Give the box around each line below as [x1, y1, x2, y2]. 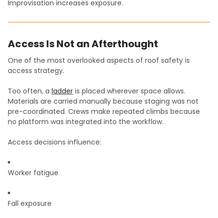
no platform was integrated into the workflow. [8, 117, 163, 127]
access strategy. [8, 66, 64, 76]
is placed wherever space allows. [73, 86, 185, 96]
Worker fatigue [8, 168, 58, 178]
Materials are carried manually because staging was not [8, 96, 199, 107]
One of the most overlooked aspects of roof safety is [8, 55, 190, 66]
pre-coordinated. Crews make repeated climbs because [8, 107, 200, 117]
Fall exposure [8, 199, 52, 209]
